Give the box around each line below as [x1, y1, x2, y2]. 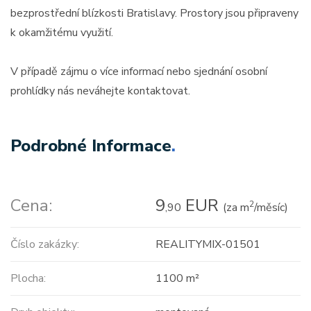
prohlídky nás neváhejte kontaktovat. [10, 83, 190, 99]
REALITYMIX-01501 [155, 237, 260, 253]
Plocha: [10, 271, 46, 287]
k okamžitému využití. [10, 25, 113, 41]
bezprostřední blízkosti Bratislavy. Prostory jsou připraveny [10, 6, 299, 22]
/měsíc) [253, 200, 288, 216]
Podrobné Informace [10, 135, 171, 158]
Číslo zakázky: [10, 237, 79, 253]
